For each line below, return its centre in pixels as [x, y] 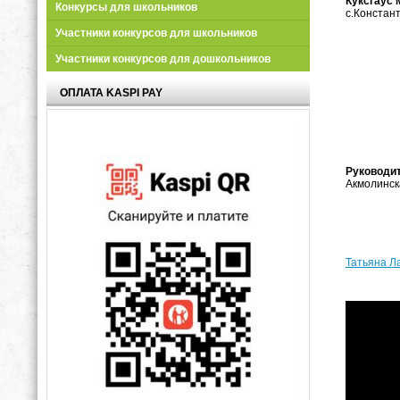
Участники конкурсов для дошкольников [163, 59]
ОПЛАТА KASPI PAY [111, 93]
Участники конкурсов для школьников [156, 33]
